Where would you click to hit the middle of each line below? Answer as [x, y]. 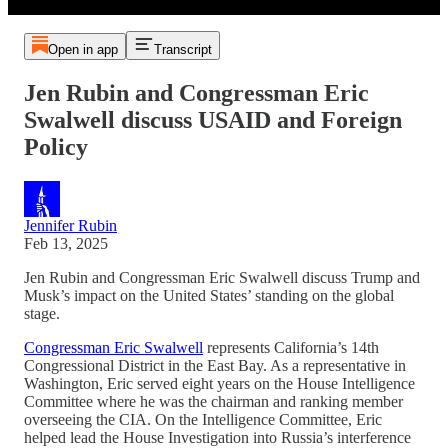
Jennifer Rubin [70, 225]
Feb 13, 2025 [66, 243]
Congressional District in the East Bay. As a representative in [215, 365]
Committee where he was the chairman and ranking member [213, 401]
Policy [56, 146]
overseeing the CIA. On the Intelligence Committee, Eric [203, 419]
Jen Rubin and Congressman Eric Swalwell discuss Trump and [222, 277]
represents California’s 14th [291, 347]
